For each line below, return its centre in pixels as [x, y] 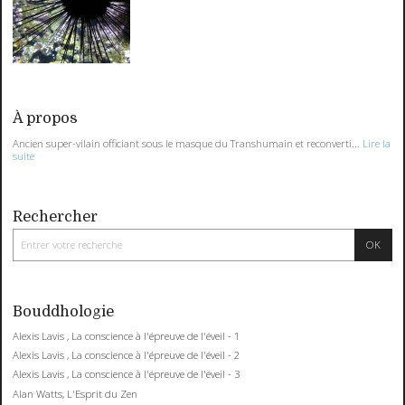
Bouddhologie [64, 311]
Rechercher [56, 217]
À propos [46, 118]
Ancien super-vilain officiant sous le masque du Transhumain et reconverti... [187, 143]
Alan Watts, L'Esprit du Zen [75, 393]
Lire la [377, 143]
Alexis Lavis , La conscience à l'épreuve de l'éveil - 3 [127, 374]
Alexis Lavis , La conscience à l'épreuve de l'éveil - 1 [127, 336]
